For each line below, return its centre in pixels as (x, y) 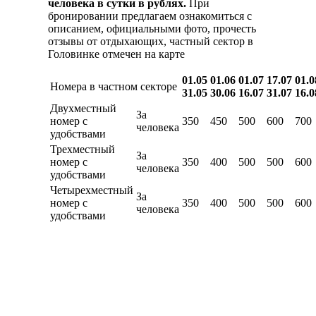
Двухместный (83, 109)
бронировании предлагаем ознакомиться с (150, 16)
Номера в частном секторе (114, 87)
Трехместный (83, 150)
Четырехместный (92, 190)
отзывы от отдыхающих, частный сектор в (151, 42)
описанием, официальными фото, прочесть (152, 29)
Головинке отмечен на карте (116, 54)
